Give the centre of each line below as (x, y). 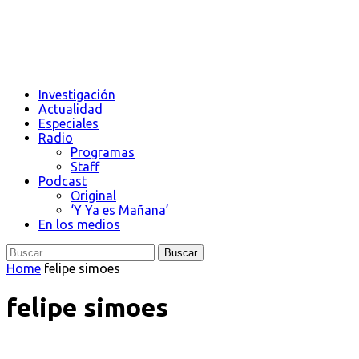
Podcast (63, 181)
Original (93, 196)
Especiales (69, 123)
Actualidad (71, 109)
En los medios (79, 224)
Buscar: (27, 251)
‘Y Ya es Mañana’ (120, 210)
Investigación (77, 95)
